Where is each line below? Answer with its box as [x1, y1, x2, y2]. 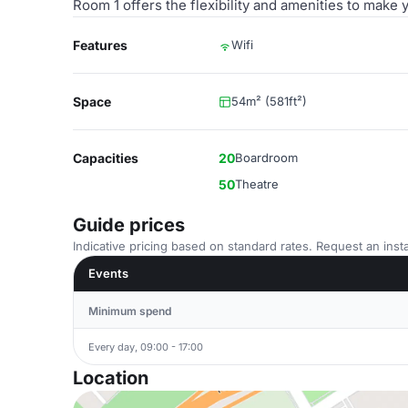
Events [88, 266, 128, 280]
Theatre [235, 177, 279, 191]
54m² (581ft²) [231, 94, 307, 108]
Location [73, 367, 148, 389]
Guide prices [73, 214, 185, 236]
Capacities [73, 150, 138, 166]
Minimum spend [88, 304, 171, 318]
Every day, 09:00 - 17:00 [88, 340, 203, 353]
